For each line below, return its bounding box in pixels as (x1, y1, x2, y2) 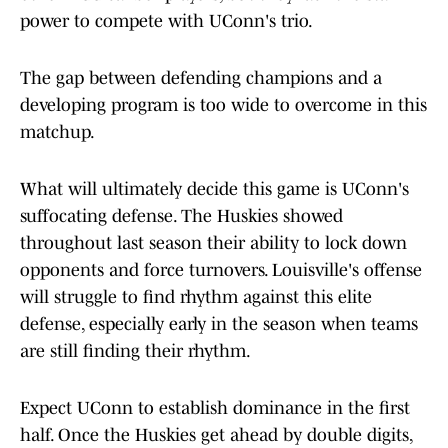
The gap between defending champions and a (20, 68, 382, 89)
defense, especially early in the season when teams (20, 314, 418, 335)
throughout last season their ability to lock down (20, 233, 407, 254)
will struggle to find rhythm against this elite (20, 287, 372, 308)
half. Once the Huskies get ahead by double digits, (20, 425, 412, 446)
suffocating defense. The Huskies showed (20, 206, 343, 227)
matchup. (20, 122, 95, 143)
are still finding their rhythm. (20, 341, 251, 362)
